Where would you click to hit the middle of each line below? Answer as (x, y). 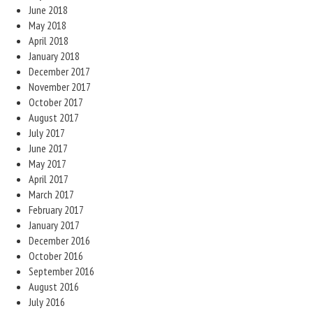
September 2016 (61, 271)
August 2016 (54, 286)
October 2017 (56, 102)
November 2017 (60, 87)
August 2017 (54, 117)
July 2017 (47, 133)
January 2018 (54, 56)
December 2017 (59, 71)
